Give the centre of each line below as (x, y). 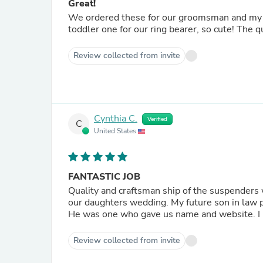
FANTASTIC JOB (104, 177)
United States (116, 131)
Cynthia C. (116, 119)
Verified (157, 119)
